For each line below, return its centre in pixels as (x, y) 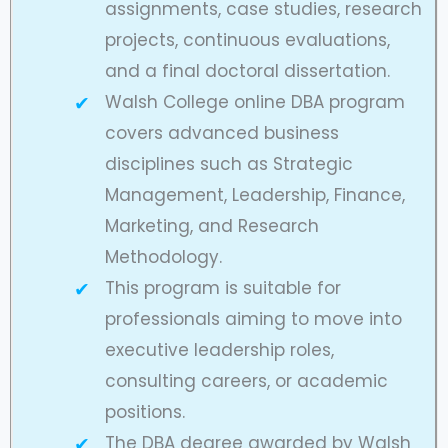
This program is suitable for (222, 288)
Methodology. (163, 257)
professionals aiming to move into (253, 319)
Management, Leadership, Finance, (254, 195)
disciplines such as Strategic (228, 164)
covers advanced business (221, 133)
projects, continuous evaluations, (247, 40)
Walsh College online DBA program (254, 102)
